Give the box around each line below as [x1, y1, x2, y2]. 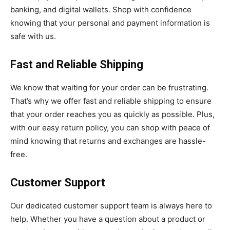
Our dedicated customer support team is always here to [10, 200, 212, 210]
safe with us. [10, 31, 56, 41]
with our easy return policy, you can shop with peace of [10, 122, 210, 132]
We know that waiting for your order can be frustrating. [10, 82, 208, 92]
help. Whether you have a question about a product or [10, 214, 205, 224]
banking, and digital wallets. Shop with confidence [10, 4, 191, 14]
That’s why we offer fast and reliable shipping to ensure [10, 95, 212, 106]
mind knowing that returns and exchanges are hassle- [10, 136, 206, 146]
